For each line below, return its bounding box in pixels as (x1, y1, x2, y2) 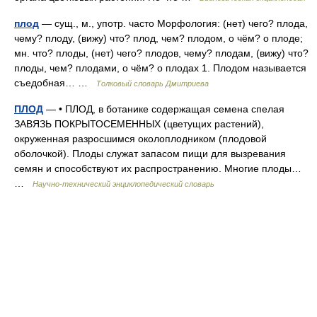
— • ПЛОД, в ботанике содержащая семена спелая (43, 103, 284, 115)
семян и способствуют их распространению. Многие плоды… (14, 163, 301, 174)
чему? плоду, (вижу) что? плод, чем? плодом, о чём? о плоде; (14, 33, 303, 44)
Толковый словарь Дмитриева (96, 79, 209, 88)
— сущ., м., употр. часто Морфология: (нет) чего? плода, (39, 18, 308, 29)
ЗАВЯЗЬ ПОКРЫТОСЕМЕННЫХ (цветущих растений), (14, 118, 264, 129)
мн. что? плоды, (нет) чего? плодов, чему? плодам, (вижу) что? (14, 47, 309, 59)
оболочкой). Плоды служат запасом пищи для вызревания (14, 148, 286, 159)
